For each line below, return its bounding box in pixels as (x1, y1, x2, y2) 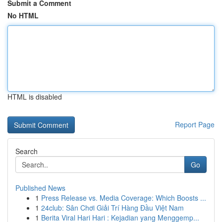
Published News (15, 183, 65, 193)
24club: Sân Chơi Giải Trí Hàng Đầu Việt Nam (41, 203, 184, 213)
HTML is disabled (7, 92, 62, 102)
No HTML (7, 10, 39, 20)
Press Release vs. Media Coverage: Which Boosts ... (41, 193, 206, 203)
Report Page (175, 119, 215, 129)
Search (15, 146, 38, 156)
